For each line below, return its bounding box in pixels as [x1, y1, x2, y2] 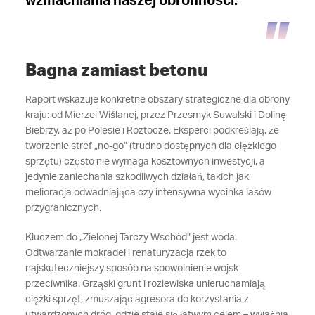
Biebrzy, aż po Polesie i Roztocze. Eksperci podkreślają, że [25, 126, 279, 136]
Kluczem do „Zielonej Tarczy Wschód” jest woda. [25, 233, 237, 243]
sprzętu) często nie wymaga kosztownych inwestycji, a [25, 157, 265, 167]
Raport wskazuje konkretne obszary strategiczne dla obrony [25, 95, 290, 105]
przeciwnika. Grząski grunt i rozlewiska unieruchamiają [25, 279, 265, 289]
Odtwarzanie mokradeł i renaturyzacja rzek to [25, 248, 226, 258]
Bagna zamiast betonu [25, 63, 212, 79]
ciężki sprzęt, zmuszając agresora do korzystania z [25, 295, 249, 304]
